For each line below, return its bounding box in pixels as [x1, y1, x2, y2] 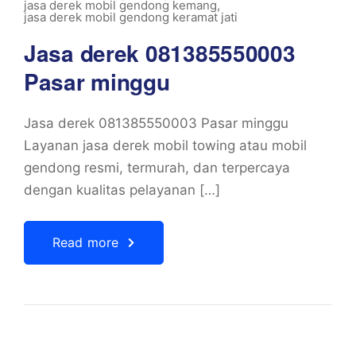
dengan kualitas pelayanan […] [24, 182, 220, 198]
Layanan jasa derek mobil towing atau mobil [24, 137, 307, 153]
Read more [52, 234, 119, 250]
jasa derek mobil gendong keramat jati [24, 10, 238, 25]
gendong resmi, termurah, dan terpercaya [24, 160, 290, 176]
